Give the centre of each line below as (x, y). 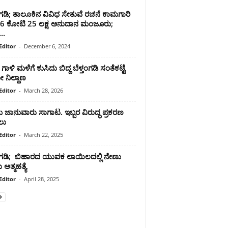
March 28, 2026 (43, 90)
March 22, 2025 (43, 134)
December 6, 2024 (47, 46)
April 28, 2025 (41, 179)
